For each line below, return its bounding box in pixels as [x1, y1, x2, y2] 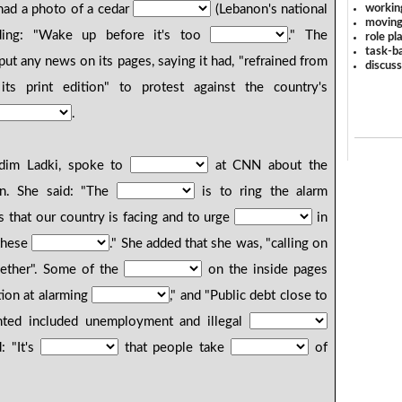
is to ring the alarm [194, 185, 328, 199]
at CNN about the [208, 159, 328, 173]
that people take [118, 341, 232, 355]
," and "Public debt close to [170, 289, 328, 303]
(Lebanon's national [211, 3, 328, 17]
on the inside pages [202, 263, 328, 277]
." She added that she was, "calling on [109, 237, 328, 251]
